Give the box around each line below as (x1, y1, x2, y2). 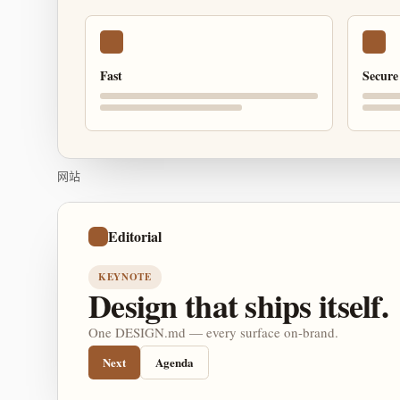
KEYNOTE (98, 270, 152, 284)
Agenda (155, 354, 194, 371)
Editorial (108, 226, 162, 246)
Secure (362, 66, 398, 85)
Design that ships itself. (88, 282, 388, 329)
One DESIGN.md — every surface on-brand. (88, 323, 338, 341)
